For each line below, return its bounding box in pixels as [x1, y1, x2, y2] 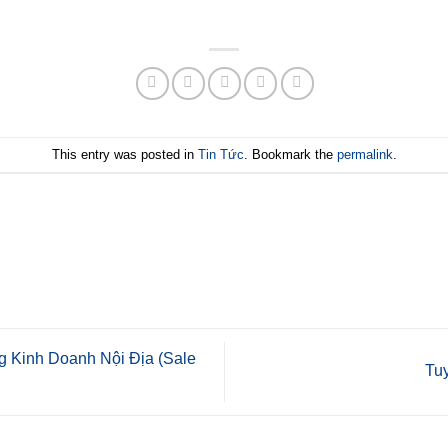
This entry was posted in [51, 146, 198, 162]
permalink [336, 146, 393, 162]
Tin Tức [197, 146, 244, 162]
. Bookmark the [243, 146, 337, 162]
